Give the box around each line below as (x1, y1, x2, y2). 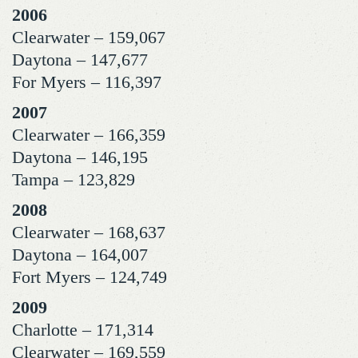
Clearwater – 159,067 (12, 28, 165, 47)
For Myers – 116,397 (12, 73, 161, 92)
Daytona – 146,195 (12, 148, 148, 167)
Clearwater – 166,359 (12, 125, 165, 145)
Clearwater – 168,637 (12, 223, 165, 242)
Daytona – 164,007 (12, 245, 148, 265)
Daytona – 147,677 (12, 50, 148, 70)
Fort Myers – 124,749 (12, 268, 167, 287)
